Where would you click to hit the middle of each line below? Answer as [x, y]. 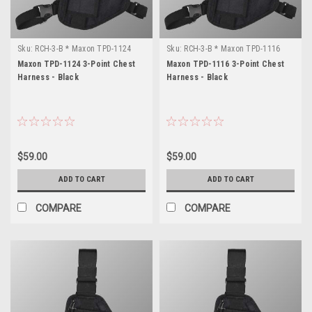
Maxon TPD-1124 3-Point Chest [76, 64]
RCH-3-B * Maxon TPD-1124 [83, 48]
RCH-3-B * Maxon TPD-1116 [232, 48]
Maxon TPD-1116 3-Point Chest [225, 64]
